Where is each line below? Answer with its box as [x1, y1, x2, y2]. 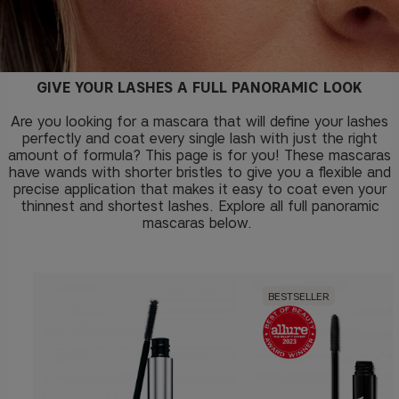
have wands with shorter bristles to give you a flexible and [8, 164, 391, 181]
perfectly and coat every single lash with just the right [21, 130, 378, 147]
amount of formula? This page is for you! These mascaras [8, 147, 391, 164]
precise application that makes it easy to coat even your [12, 181, 387, 198]
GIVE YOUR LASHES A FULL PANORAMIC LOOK [37, 79, 362, 96]
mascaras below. [142, 215, 252, 232]
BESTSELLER [267, 289, 330, 303]
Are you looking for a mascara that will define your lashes [11, 113, 388, 130]
